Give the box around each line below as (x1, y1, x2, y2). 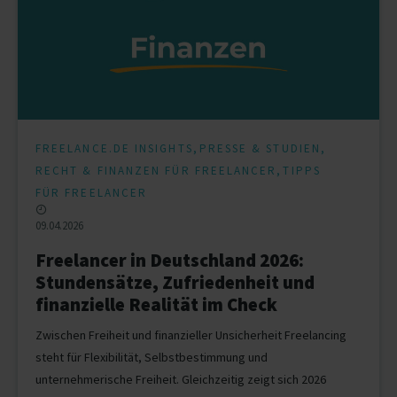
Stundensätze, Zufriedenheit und (35, 269, 315, 294)
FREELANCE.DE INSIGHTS (35, 140, 193, 156)
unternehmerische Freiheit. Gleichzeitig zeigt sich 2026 (35, 370, 326, 387)
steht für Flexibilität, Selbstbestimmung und (35, 348, 268, 365)
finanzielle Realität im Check (35, 292, 277, 316)
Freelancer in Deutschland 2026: (35, 247, 304, 272)
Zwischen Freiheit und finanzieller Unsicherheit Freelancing (35, 326, 346, 343)
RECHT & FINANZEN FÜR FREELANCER (35, 162, 277, 178)
